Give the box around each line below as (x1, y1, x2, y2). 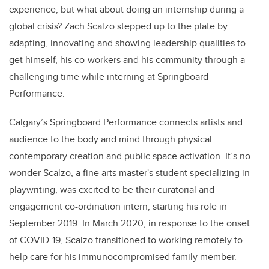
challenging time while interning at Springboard (9, 70, 208, 84)
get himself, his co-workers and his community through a (9, 53, 245, 67)
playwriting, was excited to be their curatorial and (9, 183, 214, 197)
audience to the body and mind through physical (9, 132, 212, 147)
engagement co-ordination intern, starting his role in (9, 199, 227, 214)
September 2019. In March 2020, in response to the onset (9, 216, 250, 231)
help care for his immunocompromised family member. (9, 250, 237, 264)
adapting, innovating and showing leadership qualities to (9, 36, 246, 50)
